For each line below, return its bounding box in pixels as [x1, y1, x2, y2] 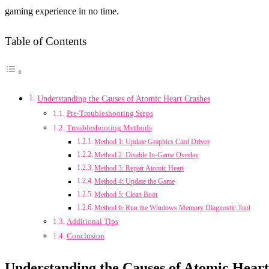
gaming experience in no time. [5, 5, 119, 16]
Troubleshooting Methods [66, 123, 152, 133]
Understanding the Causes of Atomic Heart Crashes [37, 94, 210, 104]
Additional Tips [66, 217, 118, 226]
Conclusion [66, 231, 104, 241]
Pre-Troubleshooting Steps [66, 109, 153, 118]
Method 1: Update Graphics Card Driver [94, 138, 210, 147]
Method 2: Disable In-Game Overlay [94, 151, 199, 160]
